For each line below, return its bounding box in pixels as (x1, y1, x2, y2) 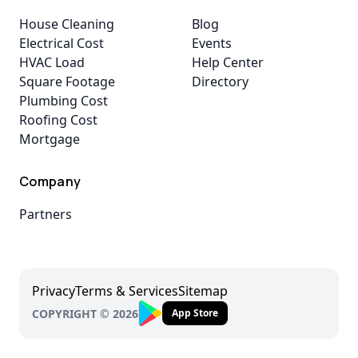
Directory (192, 73, 249, 90)
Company (19, 173, 82, 190)
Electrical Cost (19, 34, 104, 52)
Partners (19, 205, 72, 223)
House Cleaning (19, 15, 114, 33)
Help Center (192, 54, 264, 71)
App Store (172, 306, 218, 320)
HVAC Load (19, 54, 85, 71)
